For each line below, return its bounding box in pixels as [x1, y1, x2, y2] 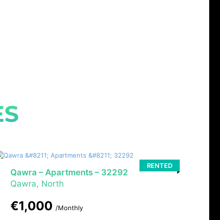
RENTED [146, 162, 172, 170]
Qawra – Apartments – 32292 [10, 167, 128, 178]
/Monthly [55, 204, 83, 212]
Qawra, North [10, 179, 64, 189]
